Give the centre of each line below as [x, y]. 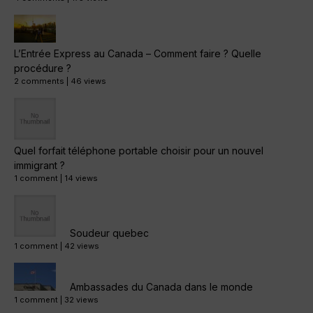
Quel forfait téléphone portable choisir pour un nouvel [139, 151]
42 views [82, 246]
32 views [81, 300]
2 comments [39, 81]
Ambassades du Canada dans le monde [161, 287]
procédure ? [43, 68]
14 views [81, 179]
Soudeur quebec [109, 233]
